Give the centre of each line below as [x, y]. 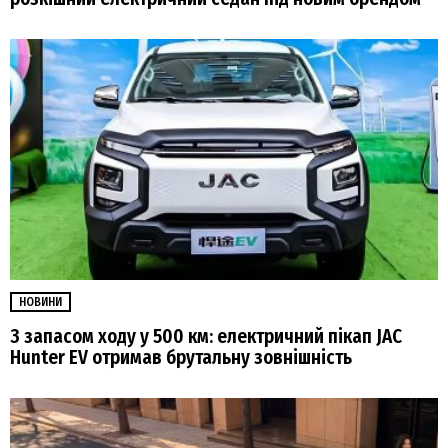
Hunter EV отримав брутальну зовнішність [181, 358]
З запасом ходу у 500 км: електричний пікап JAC [206, 337]
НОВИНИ [40, 301]
